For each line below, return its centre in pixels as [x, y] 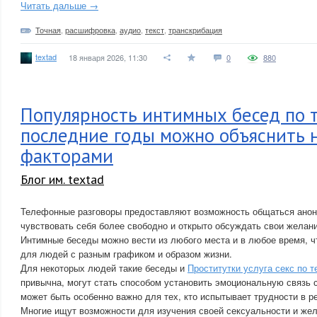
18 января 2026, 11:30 [108, 57]
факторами [67, 156]
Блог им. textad [62, 179]
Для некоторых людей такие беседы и [104, 268]
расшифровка [90, 30]
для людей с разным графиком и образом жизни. [126, 254]
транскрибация [195, 30]
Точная [48, 30]
